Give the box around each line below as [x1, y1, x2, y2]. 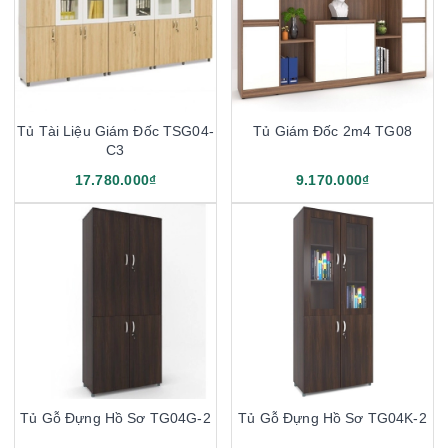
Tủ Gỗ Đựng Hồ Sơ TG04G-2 [20, 409, 211, 426]
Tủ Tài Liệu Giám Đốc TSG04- [17, 122, 214, 139]
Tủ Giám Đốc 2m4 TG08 [253, 122, 412, 139]
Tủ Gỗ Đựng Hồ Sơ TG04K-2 [238, 409, 427, 426]
